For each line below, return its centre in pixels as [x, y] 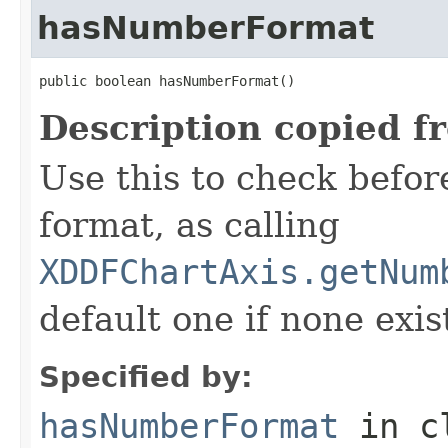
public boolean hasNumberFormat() [167, 80]
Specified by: [146, 376]
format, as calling [189, 224]
